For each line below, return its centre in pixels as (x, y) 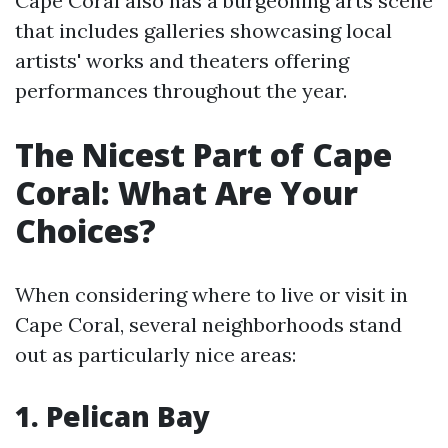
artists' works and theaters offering (182, 60)
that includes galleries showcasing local (203, 30)
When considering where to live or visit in (211, 294)
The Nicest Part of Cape (203, 154)
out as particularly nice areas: (155, 354)
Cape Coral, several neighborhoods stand (208, 324)
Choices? (85, 230)
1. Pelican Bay (112, 416)
